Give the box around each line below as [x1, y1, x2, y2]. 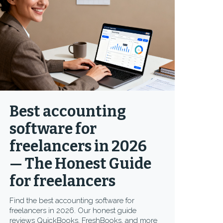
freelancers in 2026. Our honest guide [9, 206, 137, 215]
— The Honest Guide [9, 155, 152, 173]
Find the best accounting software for [9, 196, 135, 205]
